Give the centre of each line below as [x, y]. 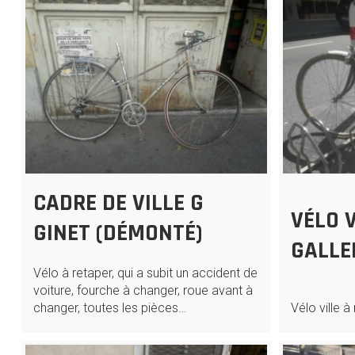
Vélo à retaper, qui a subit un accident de [145, 273]
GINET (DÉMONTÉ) [118, 233]
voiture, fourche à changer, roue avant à [143, 290]
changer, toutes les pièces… [109, 307]
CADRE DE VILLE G [118, 202]
